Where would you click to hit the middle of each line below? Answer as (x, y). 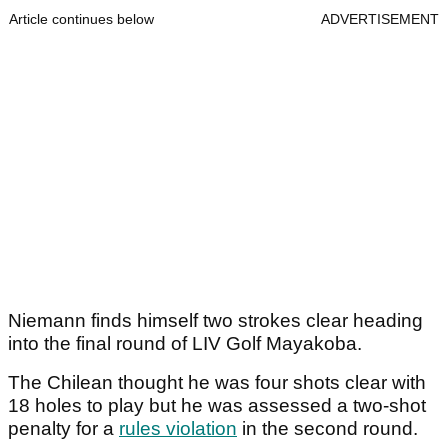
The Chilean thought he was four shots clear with (217, 382)
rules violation (178, 428)
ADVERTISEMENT (380, 18)
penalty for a (63, 428)
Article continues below (81, 18)
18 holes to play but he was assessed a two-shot (217, 405)
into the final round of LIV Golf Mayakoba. (187, 343)
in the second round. (327, 428)
